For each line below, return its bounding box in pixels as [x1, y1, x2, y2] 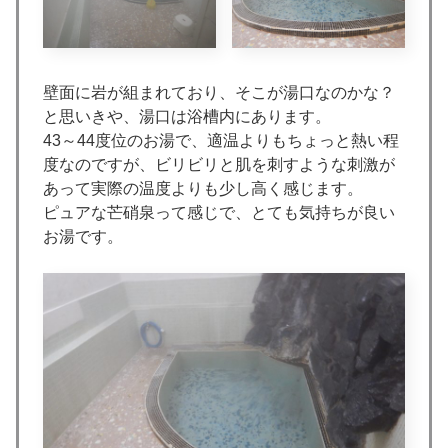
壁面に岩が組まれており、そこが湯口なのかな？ [43, 84, 395, 102]
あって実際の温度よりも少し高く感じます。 [43, 180, 363, 198]
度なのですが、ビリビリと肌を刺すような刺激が [43, 156, 395, 174]
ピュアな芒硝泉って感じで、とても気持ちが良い [43, 204, 395, 222]
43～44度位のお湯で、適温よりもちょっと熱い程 [43, 132, 399, 150]
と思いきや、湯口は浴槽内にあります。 [43, 108, 331, 126]
